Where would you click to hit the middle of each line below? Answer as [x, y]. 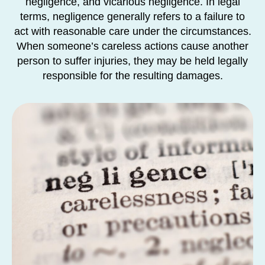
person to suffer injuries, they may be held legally [132, 61]
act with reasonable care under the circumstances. [132, 31]
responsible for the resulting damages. [132, 76]
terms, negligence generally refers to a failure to [132, 17]
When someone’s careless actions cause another [132, 46]
